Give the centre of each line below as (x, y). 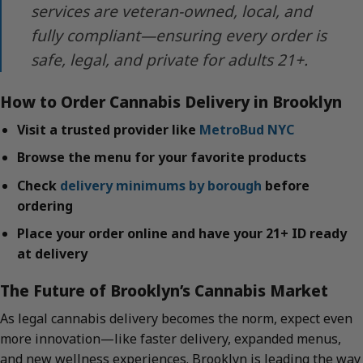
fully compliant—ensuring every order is (179, 36)
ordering (45, 205)
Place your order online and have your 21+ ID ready (181, 234)
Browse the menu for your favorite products (161, 158)
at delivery (52, 254)
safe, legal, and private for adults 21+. (169, 60)
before (285, 185)
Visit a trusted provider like (108, 129)
